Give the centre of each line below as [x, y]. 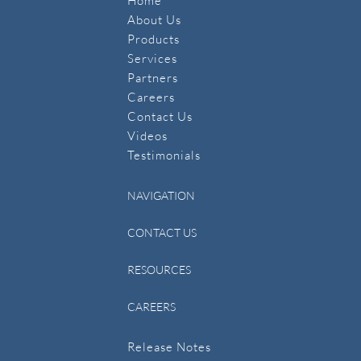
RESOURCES [159, 270]
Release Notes [169, 347]
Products [154, 39]
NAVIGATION [161, 195]
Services [152, 58]
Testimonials [164, 155]
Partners [153, 78]
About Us [154, 20]
